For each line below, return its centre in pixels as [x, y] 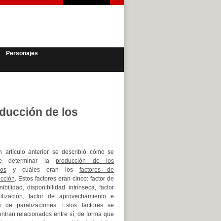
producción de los [85, 161]
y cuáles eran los [43, 170]
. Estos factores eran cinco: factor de [64, 179]
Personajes [22, 53]
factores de [97, 170]
